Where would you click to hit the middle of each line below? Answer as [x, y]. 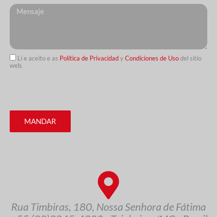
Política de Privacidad [90, 58]
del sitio [190, 58]
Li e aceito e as [39, 58]
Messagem [24, 7]
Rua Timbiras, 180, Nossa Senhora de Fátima [108, 206]
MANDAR [40, 121]
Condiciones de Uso [152, 58]
